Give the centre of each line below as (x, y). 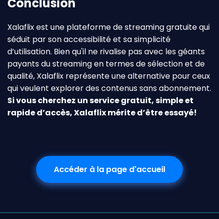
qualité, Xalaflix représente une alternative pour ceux (109, 76)
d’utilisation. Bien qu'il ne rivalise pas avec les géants (106, 52)
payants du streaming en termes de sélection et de (106, 64)
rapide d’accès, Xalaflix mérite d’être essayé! (102, 113)
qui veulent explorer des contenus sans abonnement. (109, 88)
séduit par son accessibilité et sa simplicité (89, 40)
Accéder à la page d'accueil (109, 170)
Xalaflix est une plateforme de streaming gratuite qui (109, 27)
